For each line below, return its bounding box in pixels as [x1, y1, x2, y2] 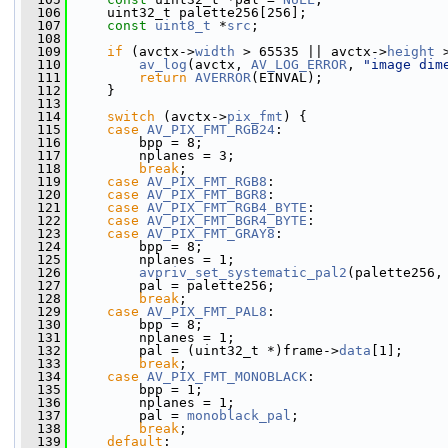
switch [107, 109, 155, 124]
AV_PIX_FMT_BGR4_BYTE [147, 213, 307, 228]
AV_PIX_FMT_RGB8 [147, 174, 267, 189]
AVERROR [195, 70, 251, 85]
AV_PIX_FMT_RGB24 [147, 122, 275, 137]
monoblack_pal [187, 408, 291, 423]
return [139, 70, 187, 85]
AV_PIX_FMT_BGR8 [147, 187, 267, 202]
